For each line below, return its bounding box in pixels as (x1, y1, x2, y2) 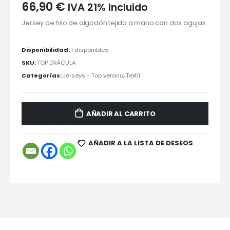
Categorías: (22, 71, 63, 80)
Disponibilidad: (22, 45, 71, 54)
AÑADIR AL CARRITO (86, 108, 156, 119)
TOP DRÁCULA (37, 58, 76, 67)
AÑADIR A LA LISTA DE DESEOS (88, 138, 194, 148)
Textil (126, 71, 141, 80)
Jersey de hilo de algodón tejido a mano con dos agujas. (22, 17, 207, 28)
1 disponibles (71, 45, 109, 54)
